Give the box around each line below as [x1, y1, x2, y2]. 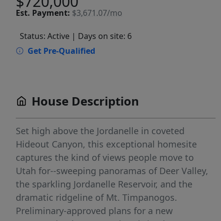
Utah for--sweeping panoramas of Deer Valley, [16, 165, 208, 177]
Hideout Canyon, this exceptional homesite [16, 138, 197, 150]
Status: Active [20, 31, 70, 41]
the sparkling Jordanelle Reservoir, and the [16, 178, 192, 190]
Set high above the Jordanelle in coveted [16, 125, 184, 137]
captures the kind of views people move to [16, 151, 194, 163]
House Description [32, 93, 139, 109]
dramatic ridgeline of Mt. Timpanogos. [16, 191, 177, 203]
